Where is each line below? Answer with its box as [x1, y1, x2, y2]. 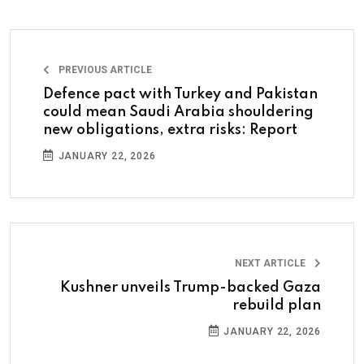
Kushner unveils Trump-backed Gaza [60, 279, 321, 295]
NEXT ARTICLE [235, 257, 308, 269]
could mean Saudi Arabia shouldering [43, 104, 314, 119]
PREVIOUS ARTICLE [56, 63, 152, 76]
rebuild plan [232, 297, 321, 313]
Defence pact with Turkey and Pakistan [43, 86, 318, 102]
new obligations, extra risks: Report [43, 122, 297, 137]
